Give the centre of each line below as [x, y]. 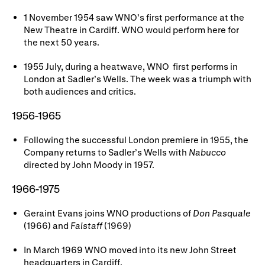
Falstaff [87, 225]
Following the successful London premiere [111, 139]
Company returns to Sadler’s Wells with [106, 152]
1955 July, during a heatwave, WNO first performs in [131, 66]
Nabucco [207, 152]
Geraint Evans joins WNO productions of [108, 213]
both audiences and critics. [81, 91]
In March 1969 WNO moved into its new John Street [130, 249]
